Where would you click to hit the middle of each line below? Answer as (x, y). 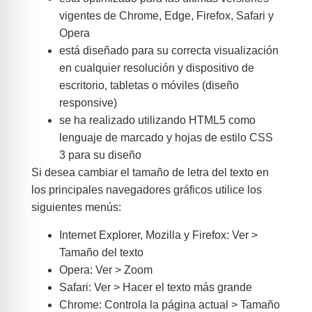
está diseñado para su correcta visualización (169, 51)
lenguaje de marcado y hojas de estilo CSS (166, 138)
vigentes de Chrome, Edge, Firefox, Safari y (166, 16)
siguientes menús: (76, 208)
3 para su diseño (100, 155)
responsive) (88, 103)
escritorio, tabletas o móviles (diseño (149, 86)
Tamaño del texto (101, 252)
